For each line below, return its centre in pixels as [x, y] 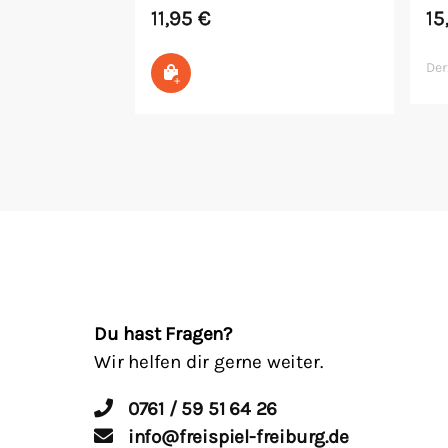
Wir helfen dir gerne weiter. [208, 361]
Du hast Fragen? [163, 333]
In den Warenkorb [241, 72]
